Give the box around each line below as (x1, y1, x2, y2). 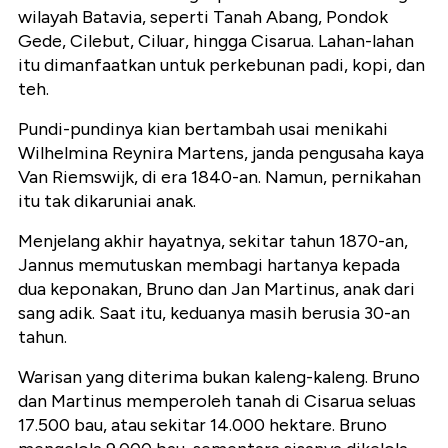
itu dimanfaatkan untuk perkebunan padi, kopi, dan (18, 54, 425, 77)
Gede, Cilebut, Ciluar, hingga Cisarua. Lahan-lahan (18, 30, 414, 53)
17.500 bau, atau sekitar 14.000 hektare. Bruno (18, 414, 387, 437)
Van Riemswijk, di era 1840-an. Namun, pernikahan (18, 166, 421, 189)
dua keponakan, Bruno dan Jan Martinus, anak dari (18, 278, 415, 301)
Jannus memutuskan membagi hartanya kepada (18, 254, 400, 277)
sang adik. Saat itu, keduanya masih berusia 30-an (18, 302, 410, 325)
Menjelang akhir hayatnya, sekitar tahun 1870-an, (18, 230, 408, 253)
